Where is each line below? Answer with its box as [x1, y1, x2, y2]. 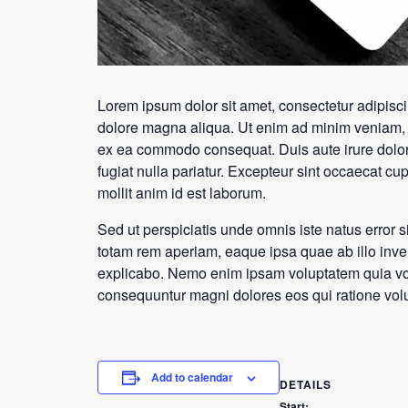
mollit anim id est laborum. [97, 182, 266, 204]
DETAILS [280, 376, 331, 393]
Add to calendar [150, 369, 233, 386]
